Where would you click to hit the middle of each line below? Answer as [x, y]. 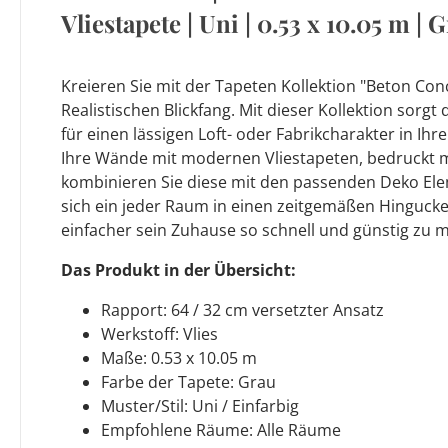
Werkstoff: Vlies [159, 333]
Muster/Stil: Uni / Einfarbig [200, 405]
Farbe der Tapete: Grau [188, 381]
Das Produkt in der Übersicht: [178, 269]
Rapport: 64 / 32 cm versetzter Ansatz [242, 309]
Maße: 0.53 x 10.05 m [179, 357]
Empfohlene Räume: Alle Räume [221, 429]
